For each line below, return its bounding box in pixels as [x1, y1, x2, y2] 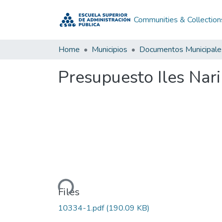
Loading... [40, 172, 74, 194]
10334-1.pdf [58, 202, 106, 214]
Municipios [92, 44, 127, 55]
